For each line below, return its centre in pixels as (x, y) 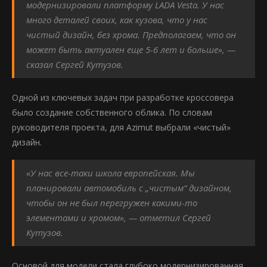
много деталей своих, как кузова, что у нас (117, 20)
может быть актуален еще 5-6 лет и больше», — (131, 49)
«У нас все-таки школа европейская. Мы (111, 173)
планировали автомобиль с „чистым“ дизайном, (129, 188)
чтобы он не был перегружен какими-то (112, 203)
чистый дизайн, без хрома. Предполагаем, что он (131, 35)
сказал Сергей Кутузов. (75, 64)
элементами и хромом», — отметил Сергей (119, 218)
